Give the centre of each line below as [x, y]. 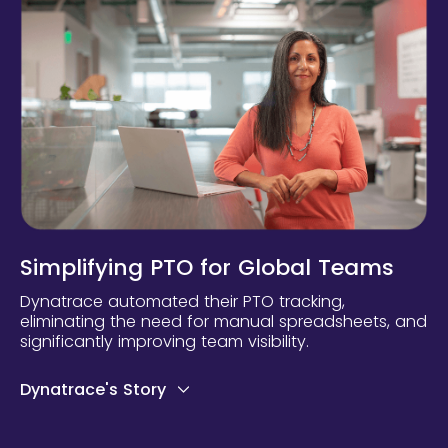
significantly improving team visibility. [164, 342]
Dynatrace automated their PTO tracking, [182, 302]
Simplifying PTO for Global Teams [207, 268]
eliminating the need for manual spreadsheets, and [223, 322]
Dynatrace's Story [93, 390]
